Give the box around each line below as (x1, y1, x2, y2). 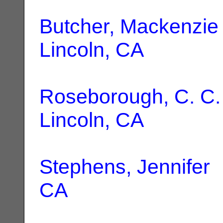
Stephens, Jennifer (39, 155, 210, 178)
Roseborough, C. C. (39, 85, 221, 108)
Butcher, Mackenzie (39, 14, 219, 38)
